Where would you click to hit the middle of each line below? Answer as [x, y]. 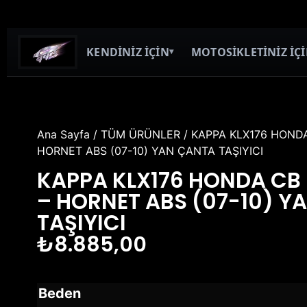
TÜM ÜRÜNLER [140, 134]
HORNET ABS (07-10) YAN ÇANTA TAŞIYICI [150, 150]
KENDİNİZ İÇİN [128, 52]
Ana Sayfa [63, 134]
